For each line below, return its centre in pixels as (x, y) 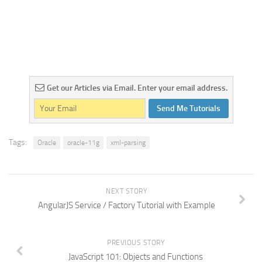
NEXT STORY (126, 191)
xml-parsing (128, 142)
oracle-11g (83, 142)
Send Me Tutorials (188, 108)
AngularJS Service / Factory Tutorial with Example (126, 205)
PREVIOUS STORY (136, 242)
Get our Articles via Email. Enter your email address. (137, 88)
